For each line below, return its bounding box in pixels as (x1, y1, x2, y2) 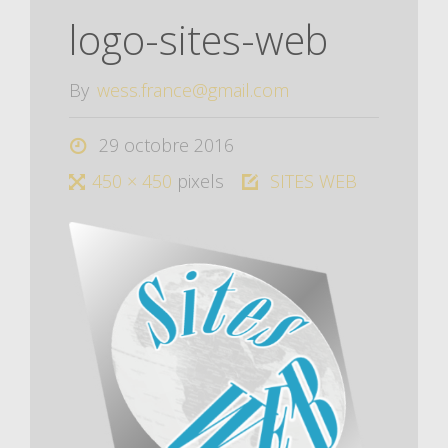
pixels (176, 168, 224, 193)
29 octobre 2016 (98, 132, 234, 157)
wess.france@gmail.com (97, 77, 290, 102)
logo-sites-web (68, 13, 328, 67)
